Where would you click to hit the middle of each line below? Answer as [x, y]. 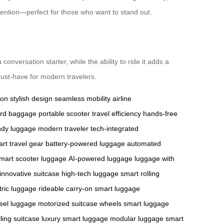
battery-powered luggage [85, 143]
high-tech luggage [90, 173]
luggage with [154, 158]
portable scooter [64, 113]
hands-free [160, 113]
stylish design [31, 98]
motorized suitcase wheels [80, 203]
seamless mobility [82, 98]
